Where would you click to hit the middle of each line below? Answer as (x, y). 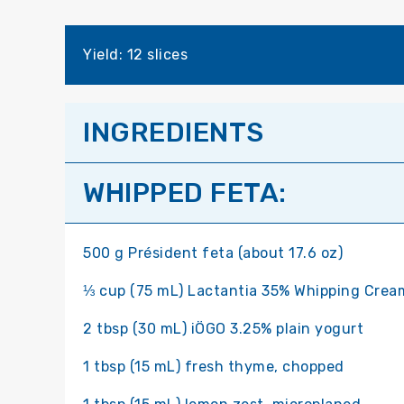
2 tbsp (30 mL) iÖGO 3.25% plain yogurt (223, 329)
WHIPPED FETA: (185, 193)
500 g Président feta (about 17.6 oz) (213, 253)
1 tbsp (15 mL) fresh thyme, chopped (214, 367)
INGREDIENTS (174, 133)
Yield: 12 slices (135, 55)
